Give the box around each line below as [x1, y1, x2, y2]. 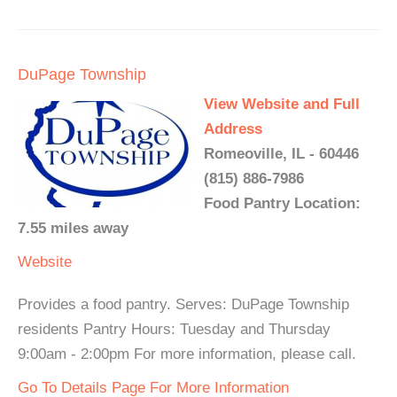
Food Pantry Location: [204, 195, 361, 212]
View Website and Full [204, 96, 360, 113]
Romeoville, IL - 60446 [204, 145, 359, 162]
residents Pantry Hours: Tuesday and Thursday [18, 321, 331, 338]
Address [204, 121, 262, 137]
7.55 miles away [18, 220, 128, 237]
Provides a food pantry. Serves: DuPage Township [18, 296, 349, 313]
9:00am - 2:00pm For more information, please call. [18, 346, 356, 362]
